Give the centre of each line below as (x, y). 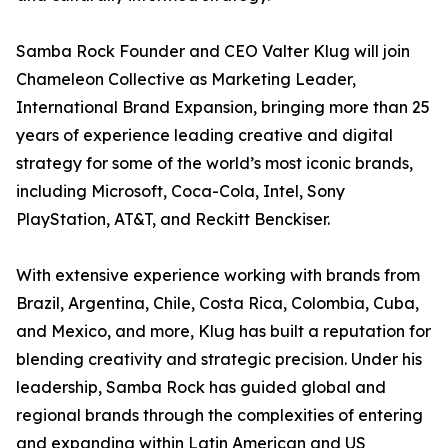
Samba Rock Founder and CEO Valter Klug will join (213, 51)
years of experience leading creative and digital (204, 135)
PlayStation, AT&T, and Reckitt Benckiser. (173, 219)
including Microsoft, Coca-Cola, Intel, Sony (180, 191)
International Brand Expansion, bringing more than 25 (223, 107)
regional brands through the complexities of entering (219, 415)
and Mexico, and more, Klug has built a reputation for (223, 331)
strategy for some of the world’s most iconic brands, (214, 163)
